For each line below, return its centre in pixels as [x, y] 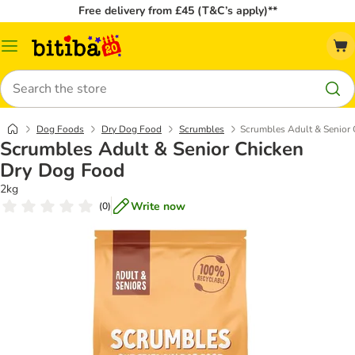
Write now [158, 206]
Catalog [28, 52]
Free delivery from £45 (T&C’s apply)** [177, 11]
